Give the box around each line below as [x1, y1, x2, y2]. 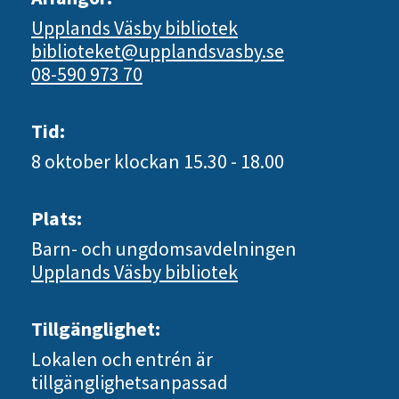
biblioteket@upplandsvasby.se [31, 38, 284, 64]
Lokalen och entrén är [31, 346, 213, 372]
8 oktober [31, 149, 114, 175]
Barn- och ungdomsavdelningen [31, 236, 297, 262]
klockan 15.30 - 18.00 [114, 149, 284, 175]
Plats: [31, 206, 82, 232]
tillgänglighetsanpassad [31, 370, 228, 395]
